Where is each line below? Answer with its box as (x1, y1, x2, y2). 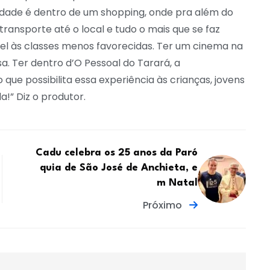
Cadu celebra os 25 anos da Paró (36, 148, 198, 158)
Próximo (143, 198, 185, 212)
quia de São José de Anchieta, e (40, 163, 198, 173)
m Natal (157, 178, 198, 188)
